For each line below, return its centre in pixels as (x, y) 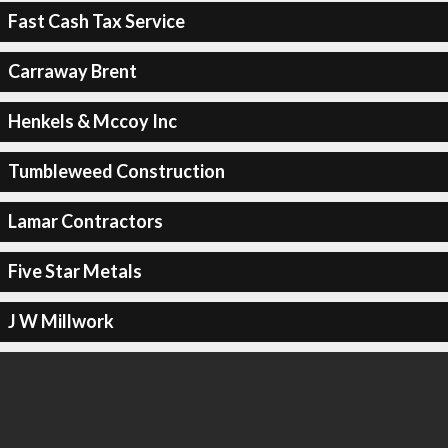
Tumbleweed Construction (116, 171)
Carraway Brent (72, 71)
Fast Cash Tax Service (96, 21)
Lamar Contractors (85, 221)
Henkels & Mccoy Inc (92, 121)
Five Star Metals (74, 271)
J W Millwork (60, 321)
